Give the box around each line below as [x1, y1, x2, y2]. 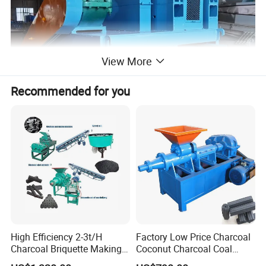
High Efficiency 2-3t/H [11, 230, 103, 243]
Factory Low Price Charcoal [135, 230, 251, 243]
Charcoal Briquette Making [11, 242, 122, 255]
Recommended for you [11, 83, 131, 99]
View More [101, 54, 152, 69]
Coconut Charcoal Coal [135, 242, 232, 255]
